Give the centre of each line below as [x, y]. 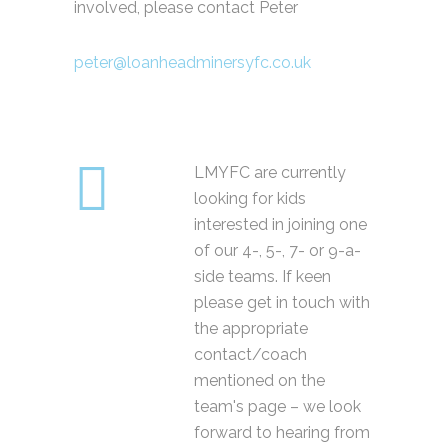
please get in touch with [282, 302]
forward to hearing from [282, 432]
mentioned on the [259, 380]
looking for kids [250, 198]
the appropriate [251, 328]
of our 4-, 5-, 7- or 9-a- [277, 250]
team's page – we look [277, 406]
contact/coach [250, 354]
